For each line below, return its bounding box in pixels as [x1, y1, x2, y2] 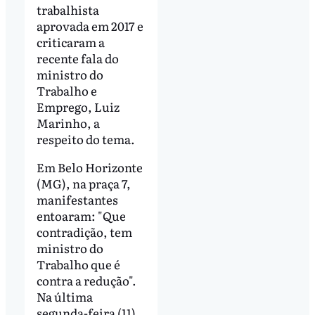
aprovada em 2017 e [36, 16, 143, 34]
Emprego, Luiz [36, 97, 120, 115]
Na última [36, 287, 93, 305]
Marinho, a [36, 113, 100, 131]
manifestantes [36, 190, 118, 208]
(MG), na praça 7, [36, 174, 131, 192]
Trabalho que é [36, 255, 120, 273]
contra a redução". [36, 271, 136, 289]
